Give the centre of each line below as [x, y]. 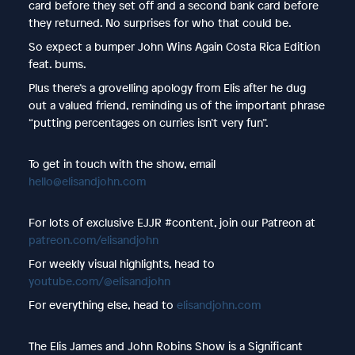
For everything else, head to [102, 304]
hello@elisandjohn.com [87, 181]
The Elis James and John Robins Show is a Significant [165, 345]
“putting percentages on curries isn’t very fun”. [148, 122]
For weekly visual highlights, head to [121, 263]
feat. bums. [57, 63]
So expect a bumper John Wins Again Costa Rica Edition [174, 46]
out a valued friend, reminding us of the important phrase [176, 105]
